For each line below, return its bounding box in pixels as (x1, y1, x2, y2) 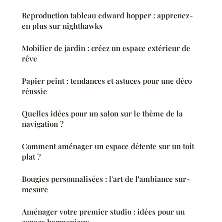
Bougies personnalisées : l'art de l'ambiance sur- (22, 173, 190, 184)
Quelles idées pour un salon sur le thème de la (22, 108, 183, 118)
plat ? (22, 151, 41, 162)
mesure (22, 184, 48, 194)
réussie (22, 86, 47, 96)
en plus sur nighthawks (22, 20, 103, 31)
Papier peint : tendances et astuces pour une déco (22, 75, 192, 86)
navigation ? (22, 118, 63, 129)
